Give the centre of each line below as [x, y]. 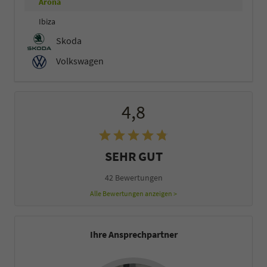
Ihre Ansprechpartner [133, 235]
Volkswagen [79, 60]
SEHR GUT [133, 156]
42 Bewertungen [133, 178]
